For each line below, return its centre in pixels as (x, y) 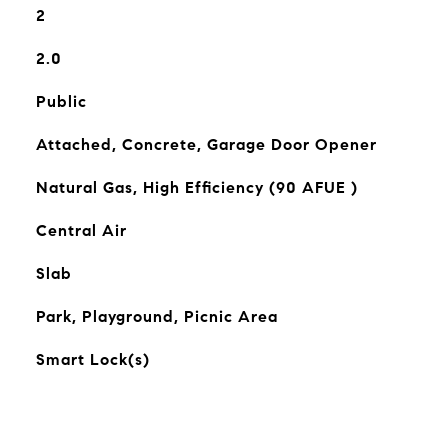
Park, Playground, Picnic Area (156, 316)
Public (61, 101)
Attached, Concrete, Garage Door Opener (206, 144)
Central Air (81, 230)
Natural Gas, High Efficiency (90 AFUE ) (196, 187)
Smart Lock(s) (92, 359)
